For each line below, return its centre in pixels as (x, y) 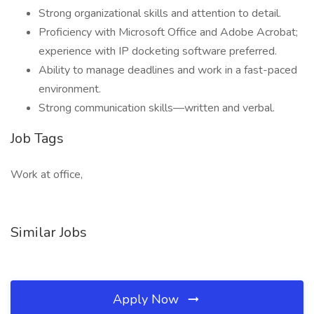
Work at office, (47, 175)
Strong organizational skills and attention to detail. (160, 13)
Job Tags (37, 138)
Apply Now (148, 299)
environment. (70, 89)
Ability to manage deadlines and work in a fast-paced (168, 70)
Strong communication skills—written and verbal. (157, 108)
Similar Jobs (49, 232)
